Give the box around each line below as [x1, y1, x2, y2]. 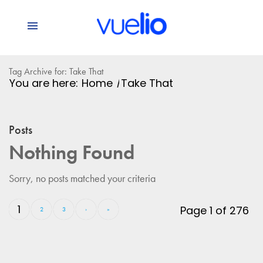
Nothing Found [9, 140, 134, 166]
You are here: [9, 76, 78, 91]
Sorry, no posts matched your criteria [9, 171, 156, 186]
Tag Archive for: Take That [9, 65, 103, 78]
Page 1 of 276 [180, 203, 249, 218]
